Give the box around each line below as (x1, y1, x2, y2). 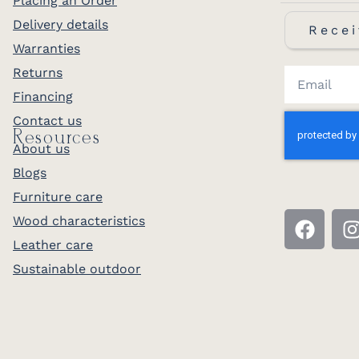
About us (13, 141, 70, 156)
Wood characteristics (13, 213, 145, 228)
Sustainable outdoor (13, 261, 141, 276)
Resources (13, 127, 101, 150)
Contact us (13, 113, 82, 128)
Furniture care (13, 189, 103, 204)
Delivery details (13, 17, 108, 32)
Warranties (13, 41, 80, 56)
